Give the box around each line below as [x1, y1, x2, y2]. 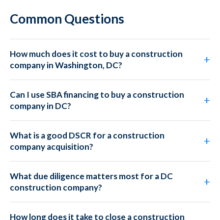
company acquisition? [10, 141, 93, 152]
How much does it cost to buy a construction [10, 49, 183, 59]
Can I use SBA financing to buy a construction [10, 89, 184, 100]
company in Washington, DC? [10, 60, 122, 70]
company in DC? [10, 101, 71, 111]
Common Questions [10, 11, 124, 27]
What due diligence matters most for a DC [10, 171, 173, 181]
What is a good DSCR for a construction [10, 130, 165, 140]
